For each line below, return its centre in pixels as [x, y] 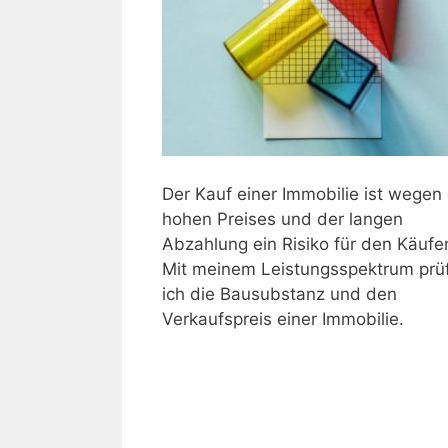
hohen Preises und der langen [282, 218]
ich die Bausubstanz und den [279, 293]
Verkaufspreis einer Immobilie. [283, 318]
